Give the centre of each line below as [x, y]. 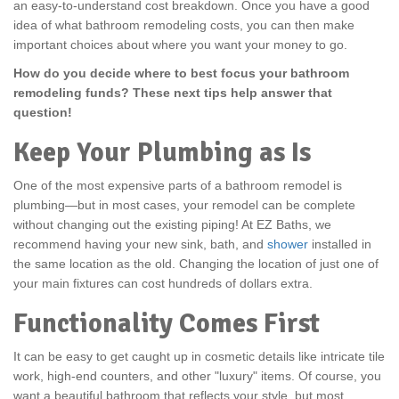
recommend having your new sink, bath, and [140, 244]
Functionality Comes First [167, 324]
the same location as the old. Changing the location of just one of [196, 264]
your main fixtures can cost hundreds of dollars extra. [163, 283]
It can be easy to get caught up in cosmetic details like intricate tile [199, 356]
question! [43, 112]
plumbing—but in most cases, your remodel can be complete [184, 205]
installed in [340, 244]
